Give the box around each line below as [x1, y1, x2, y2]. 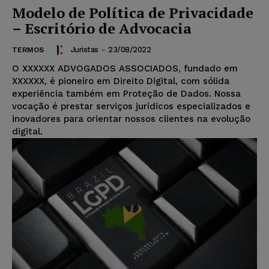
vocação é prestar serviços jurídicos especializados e [12, 101, 250, 112]
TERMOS [12, 46, 44, 55]
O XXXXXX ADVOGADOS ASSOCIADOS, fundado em [12, 63, 238, 74]
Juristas [70, 44, 98, 54]
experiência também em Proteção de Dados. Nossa [12, 88, 241, 100]
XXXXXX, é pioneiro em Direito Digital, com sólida [12, 76, 229, 87]
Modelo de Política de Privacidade [12, 3, 253, 23]
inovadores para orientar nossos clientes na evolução [12, 113, 250, 125]
